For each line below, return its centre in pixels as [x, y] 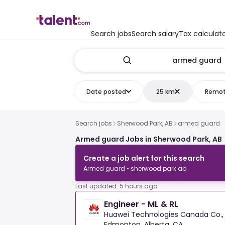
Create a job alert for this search [144, 158]
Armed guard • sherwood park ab [135, 169]
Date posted [106, 91]
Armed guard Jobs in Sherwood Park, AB [149, 139]
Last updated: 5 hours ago [116, 186]
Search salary [155, 34]
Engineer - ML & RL [141, 204]
